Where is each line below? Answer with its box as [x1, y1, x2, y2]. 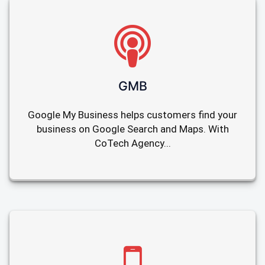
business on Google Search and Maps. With [36, 123, 229, 135]
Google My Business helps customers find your [28, 109, 237, 121]
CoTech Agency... [94, 137, 171, 150]
